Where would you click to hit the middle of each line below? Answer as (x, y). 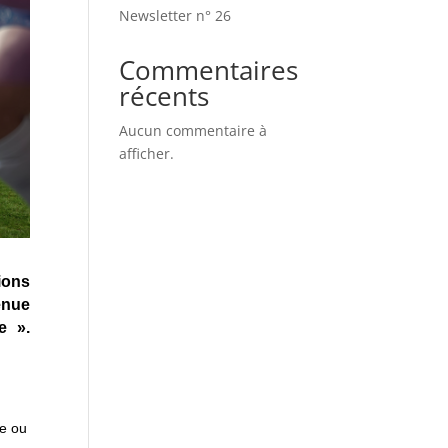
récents (164, 96)
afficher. (147, 153)
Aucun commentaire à (193, 130)
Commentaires (209, 70)
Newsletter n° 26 (175, 15)
